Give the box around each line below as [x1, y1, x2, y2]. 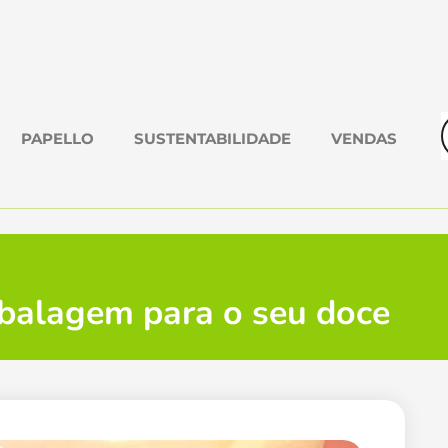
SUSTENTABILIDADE [133, 129, 291, 148]
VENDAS [330, 129, 397, 148]
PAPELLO [20, 129, 94, 148]
